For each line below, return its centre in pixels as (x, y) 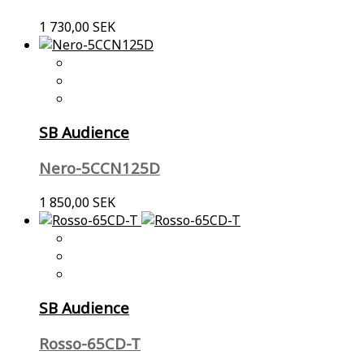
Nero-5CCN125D (100, 167)
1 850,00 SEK (77, 202)
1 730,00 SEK (77, 26)
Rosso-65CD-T (90, 344)
